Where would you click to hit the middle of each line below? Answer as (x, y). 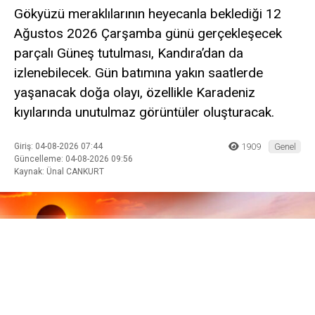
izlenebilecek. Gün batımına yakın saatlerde (139, 73)
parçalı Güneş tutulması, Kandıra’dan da (129, 53)
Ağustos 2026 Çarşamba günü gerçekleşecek (148, 34)
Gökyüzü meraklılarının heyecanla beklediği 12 (148, 14)
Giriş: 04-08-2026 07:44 (58, 146)
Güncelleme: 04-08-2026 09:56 (73, 159)
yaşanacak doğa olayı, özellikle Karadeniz (135, 93)
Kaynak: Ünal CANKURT (59, 171)
